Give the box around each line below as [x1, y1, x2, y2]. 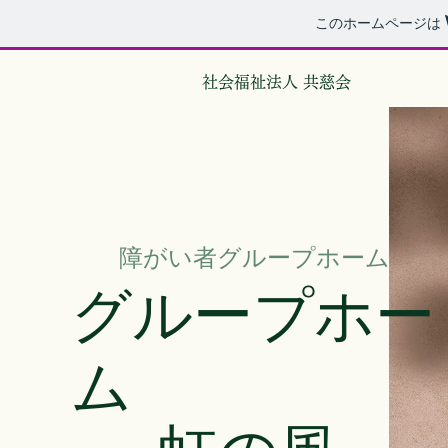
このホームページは [315, 14, 445, 33]
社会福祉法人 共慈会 [202, 74, 351, 90]
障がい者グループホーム [118, 242, 390, 276]
